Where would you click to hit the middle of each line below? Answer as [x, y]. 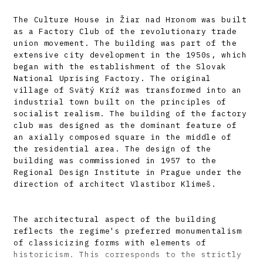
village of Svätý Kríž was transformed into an [128, 90]
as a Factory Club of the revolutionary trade [125, 31]
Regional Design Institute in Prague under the [128, 172]
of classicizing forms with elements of [110, 242]
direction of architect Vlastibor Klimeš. [115, 184]
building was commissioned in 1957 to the [115, 160]
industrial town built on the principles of [120, 102]
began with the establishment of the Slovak [120, 66]
